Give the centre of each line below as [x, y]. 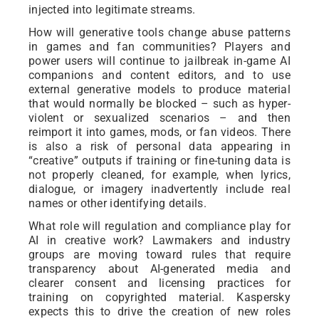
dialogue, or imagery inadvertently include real [159, 189]
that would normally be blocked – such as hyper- [159, 104]
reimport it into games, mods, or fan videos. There [159, 132]
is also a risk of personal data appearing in [159, 147]
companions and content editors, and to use [159, 75]
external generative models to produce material [159, 90]
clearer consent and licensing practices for [159, 283]
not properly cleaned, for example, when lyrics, [159, 175]
